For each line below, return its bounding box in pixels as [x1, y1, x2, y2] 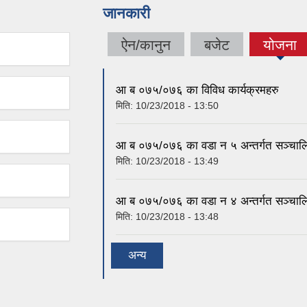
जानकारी [103, 4, 150, 22]
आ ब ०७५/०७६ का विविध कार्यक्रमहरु [116, 84, 279, 97]
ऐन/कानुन [121, 36, 171, 53]
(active [261, 44, 306, 60]
